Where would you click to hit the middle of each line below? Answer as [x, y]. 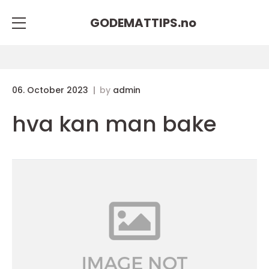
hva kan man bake [114, 124]
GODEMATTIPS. [135, 23]
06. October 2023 [51, 90]
